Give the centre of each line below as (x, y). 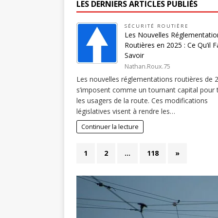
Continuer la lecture (110, 127)
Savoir (134, 55)
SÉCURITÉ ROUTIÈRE (157, 26)
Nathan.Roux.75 (147, 66)
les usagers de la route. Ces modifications (142, 101)
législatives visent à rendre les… (126, 111)
